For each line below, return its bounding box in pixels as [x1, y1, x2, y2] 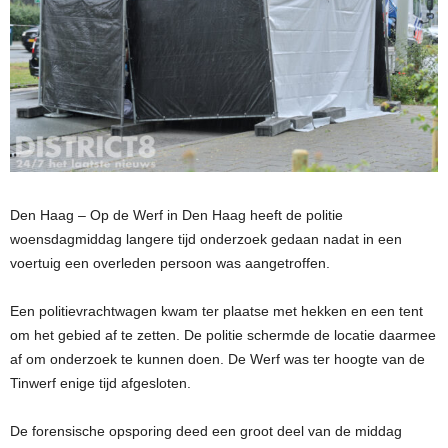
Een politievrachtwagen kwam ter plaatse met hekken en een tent [10, 303, 423, 320]
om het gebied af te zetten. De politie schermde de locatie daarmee [10, 327, 436, 344]
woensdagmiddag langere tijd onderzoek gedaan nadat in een [10, 231, 402, 248]
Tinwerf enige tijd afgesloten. [10, 375, 191, 392]
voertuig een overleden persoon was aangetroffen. [10, 255, 330, 272]
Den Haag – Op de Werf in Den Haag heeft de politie [10, 207, 343, 224]
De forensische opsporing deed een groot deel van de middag [10, 423, 402, 440]
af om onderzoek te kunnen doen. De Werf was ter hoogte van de [10, 351, 425, 368]
